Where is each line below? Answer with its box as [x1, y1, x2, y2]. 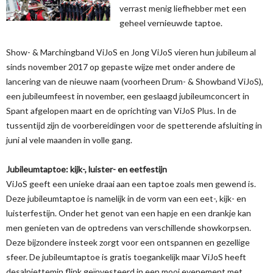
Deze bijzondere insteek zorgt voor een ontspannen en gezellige [6, 237, 250, 247]
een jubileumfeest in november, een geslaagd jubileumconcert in [6, 91, 249, 101]
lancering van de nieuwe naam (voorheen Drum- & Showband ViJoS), [6, 76, 263, 87]
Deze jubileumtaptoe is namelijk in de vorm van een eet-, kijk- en [6, 193, 246, 204]
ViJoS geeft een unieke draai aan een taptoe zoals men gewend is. [6, 179, 256, 189]
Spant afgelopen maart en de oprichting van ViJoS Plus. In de [6, 105, 236, 116]
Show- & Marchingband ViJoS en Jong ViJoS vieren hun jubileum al [6, 47, 256, 57]
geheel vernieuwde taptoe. [119, 18, 223, 28]
